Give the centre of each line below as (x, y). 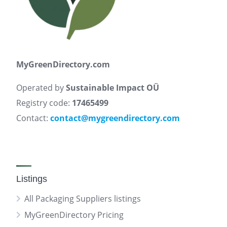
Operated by (41, 88)
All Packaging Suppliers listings (83, 199)
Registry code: (44, 103)
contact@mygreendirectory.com (115, 118)
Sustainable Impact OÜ (112, 88)
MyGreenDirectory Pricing (74, 215)
